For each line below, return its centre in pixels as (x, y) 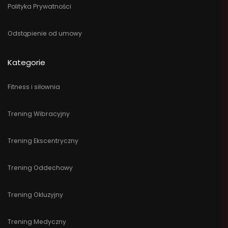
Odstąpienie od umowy (45, 33)
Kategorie (26, 63)
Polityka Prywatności (39, 6)
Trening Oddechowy (40, 167)
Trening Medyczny (37, 221)
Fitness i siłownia (34, 87)
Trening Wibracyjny (39, 113)
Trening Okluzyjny (35, 194)
